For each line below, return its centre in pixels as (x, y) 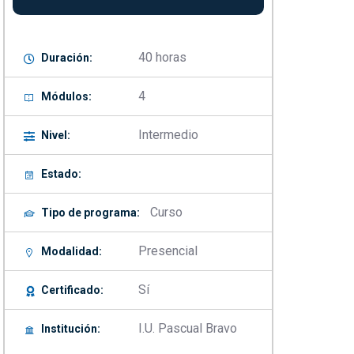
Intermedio (168, 135)
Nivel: (55, 136)
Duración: (66, 58)
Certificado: (72, 290)
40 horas (162, 58)
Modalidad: (71, 252)
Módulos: (66, 97)
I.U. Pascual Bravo (188, 329)
